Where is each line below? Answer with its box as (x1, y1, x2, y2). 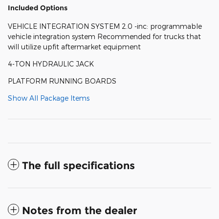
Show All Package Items (8, 93, 89, 102)
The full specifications (22, 159, 135, 172)
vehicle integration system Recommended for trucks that (8, 32, 201, 41)
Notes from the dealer (22, 204, 137, 217)
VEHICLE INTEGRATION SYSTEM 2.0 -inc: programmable (8, 22, 202, 30)
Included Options (8, 3, 67, 12)
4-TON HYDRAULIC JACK (8, 59, 94, 68)
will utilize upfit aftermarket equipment (8, 42, 141, 51)
